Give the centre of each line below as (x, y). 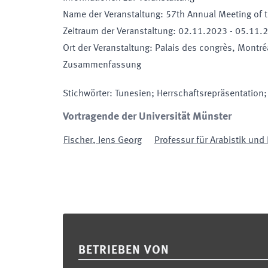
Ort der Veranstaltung (106, 48)
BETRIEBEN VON (124, 251)
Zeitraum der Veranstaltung (118, 32)
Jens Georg (120, 141)
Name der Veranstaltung (112, 15)
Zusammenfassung (102, 65)
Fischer (78, 141)
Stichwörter (86, 94)
